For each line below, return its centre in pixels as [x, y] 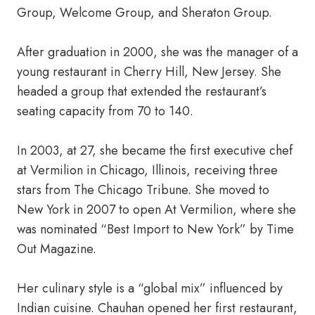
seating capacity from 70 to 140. [105, 111]
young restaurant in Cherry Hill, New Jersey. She [149, 72]
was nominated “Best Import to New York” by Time [155, 229]
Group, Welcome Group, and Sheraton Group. [144, 13]
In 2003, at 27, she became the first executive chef [155, 150]
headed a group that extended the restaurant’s [142, 91]
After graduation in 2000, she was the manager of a [157, 52]
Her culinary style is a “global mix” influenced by [150, 288]
